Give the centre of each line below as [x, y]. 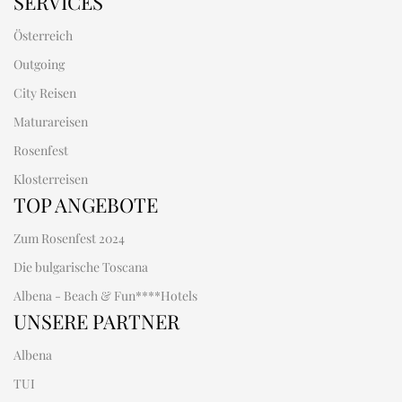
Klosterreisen [51, 179]
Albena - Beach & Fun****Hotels [105, 296]
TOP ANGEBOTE [86, 205]
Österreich [43, 36]
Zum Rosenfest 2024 [69, 239]
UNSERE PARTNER [96, 322]
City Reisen [45, 93]
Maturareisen [51, 122]
